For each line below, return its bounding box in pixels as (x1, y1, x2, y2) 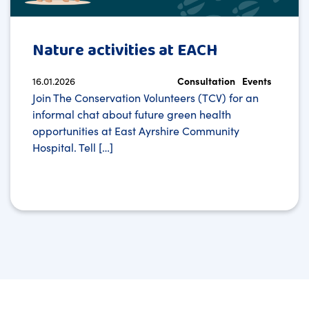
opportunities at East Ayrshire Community (32, 123, 239, 139)
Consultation (177, 74, 235, 88)
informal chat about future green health (32, 106, 231, 122)
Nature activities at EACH (32, 37, 217, 65)
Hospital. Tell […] (32, 139, 113, 155)
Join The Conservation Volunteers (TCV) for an (32, 90, 259, 106)
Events (241, 74, 272, 88)
